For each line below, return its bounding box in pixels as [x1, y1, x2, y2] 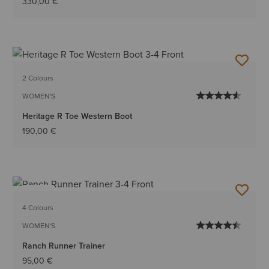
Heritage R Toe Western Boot [22, 109, 133, 122]
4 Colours [22, 202, 54, 213]
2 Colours [22, 72, 54, 83]
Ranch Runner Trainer [22, 239, 106, 252]
